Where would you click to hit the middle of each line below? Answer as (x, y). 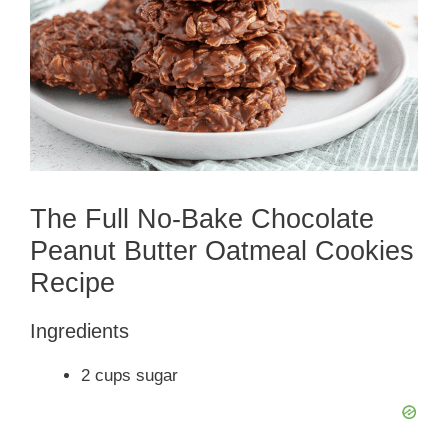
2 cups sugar (129, 376)
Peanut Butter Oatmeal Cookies (222, 251)
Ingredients (79, 331)
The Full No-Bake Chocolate (202, 219)
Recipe (72, 283)
